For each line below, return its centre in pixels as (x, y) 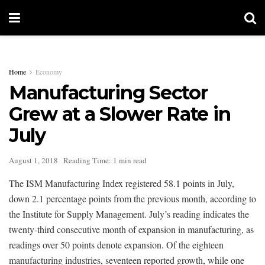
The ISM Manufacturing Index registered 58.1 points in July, (122, 183)
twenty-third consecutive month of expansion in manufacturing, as (131, 229)
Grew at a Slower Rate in (120, 114)
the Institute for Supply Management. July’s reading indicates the (129, 214)
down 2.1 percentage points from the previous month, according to (132, 198)
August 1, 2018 (33, 160)
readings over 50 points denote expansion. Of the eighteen (116, 244)
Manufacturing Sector (108, 93)
